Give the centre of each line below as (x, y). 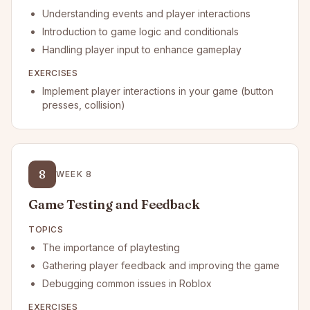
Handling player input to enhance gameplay (142, 49)
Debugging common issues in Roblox (127, 283)
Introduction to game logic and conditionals (140, 31)
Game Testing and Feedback (114, 204)
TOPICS (46, 229)
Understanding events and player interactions (146, 13)
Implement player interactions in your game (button (158, 91)
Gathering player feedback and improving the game (161, 265)
